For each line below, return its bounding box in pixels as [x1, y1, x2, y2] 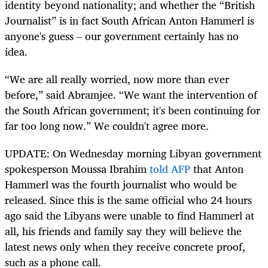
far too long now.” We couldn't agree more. [5, 116, 209, 135]
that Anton [190, 159, 243, 178]
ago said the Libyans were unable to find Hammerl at [5, 206, 254, 224]
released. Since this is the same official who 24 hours [5, 190, 252, 209]
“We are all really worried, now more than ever [5, 69, 229, 88]
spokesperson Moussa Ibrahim [5, 159, 150, 178]
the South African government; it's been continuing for [5, 100, 260, 119]
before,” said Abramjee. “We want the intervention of [5, 85, 257, 103]
